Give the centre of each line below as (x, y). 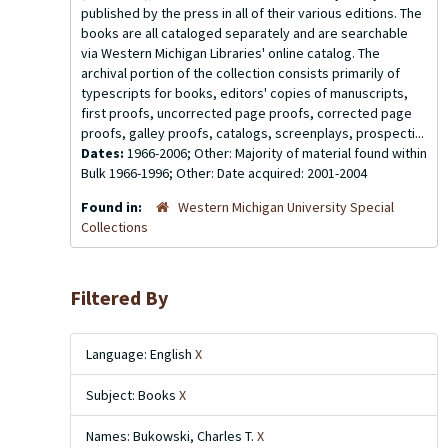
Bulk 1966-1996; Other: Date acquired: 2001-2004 (224, 173)
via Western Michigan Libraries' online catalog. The (230, 53)
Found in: (113, 207)
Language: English (140, 354)
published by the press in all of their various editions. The (251, 13)
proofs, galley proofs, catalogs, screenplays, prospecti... (252, 133)
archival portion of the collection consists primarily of (240, 73)
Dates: (104, 153)
